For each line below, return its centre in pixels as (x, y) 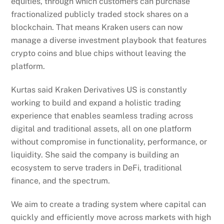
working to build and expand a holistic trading (96, 103)
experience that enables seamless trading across (102, 116)
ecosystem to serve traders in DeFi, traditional (97, 168)
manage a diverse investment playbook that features (109, 40)
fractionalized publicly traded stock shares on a (100, 14)
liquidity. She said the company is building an (95, 155)
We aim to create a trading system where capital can (109, 204)
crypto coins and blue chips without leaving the (99, 53)
